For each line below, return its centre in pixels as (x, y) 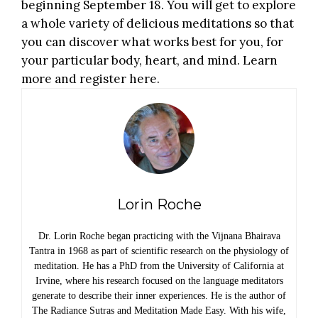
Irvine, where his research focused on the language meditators (159, 281)
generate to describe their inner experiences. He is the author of (159, 296)
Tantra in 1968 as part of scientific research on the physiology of (159, 251)
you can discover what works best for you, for (152, 42)
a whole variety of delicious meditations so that (158, 24)
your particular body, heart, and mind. (132, 61)
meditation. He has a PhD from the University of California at (159, 266)
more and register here (89, 79)
